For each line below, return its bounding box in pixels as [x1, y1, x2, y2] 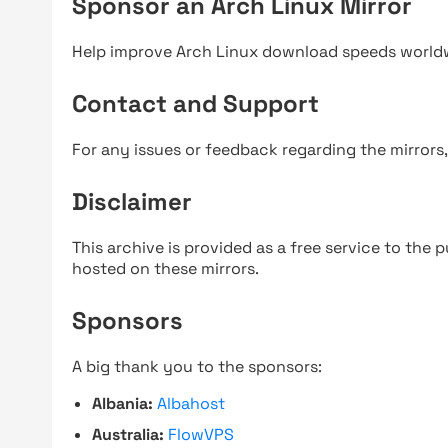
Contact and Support [72, 88, 319, 119]
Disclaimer [72, 186, 192, 217]
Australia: [92, 424, 164, 445]
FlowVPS [168, 424, 234, 445]
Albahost [157, 393, 225, 414]
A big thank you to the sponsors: [72, 356, 322, 377]
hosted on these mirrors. [72, 258, 259, 279]
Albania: [92, 393, 153, 414]
